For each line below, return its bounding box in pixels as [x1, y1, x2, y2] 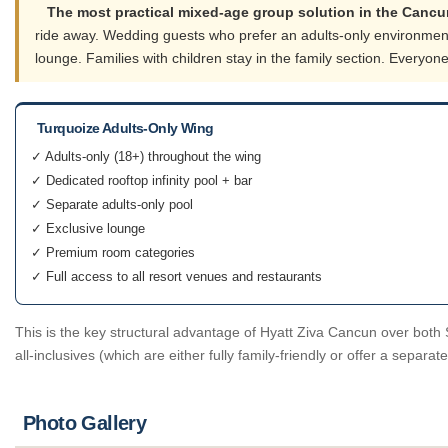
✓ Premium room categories [31, 245, 195, 261]
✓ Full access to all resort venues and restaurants [31, 269, 322, 285]
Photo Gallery [23, 412, 147, 435]
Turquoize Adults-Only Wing [37, 120, 214, 137]
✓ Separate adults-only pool [31, 197, 193, 213]
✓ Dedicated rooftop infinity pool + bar [31, 173, 252, 189]
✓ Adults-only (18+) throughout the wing [31, 149, 261, 165]
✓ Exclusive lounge [31, 221, 145, 237]
